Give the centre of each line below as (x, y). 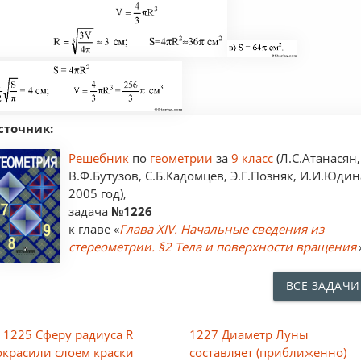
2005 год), (98, 193)
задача (90, 211)
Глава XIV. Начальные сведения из (222, 228)
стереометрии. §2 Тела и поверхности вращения (213, 246)
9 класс (253, 158)
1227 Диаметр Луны (249, 334)
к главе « (94, 228)
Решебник (101, 158)
